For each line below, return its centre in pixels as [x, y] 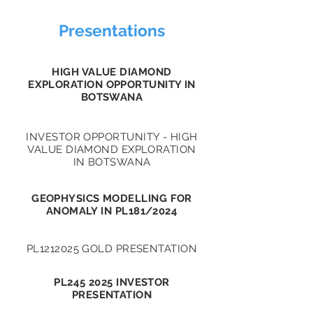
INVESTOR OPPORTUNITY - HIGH [112, 137]
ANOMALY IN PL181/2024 [112, 211]
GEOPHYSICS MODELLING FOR [112, 198]
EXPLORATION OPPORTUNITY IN [112, 85]
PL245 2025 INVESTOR [112, 282]
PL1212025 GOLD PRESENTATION [112, 249]
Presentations [112, 30]
